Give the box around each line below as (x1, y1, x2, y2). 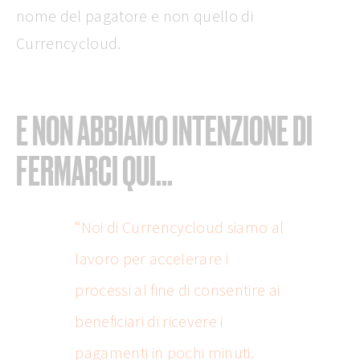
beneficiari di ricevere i (75, 310, 223, 331)
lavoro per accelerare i (75, 247, 229, 268)
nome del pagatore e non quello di (16, 6, 253, 26)
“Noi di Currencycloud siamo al (75, 216, 284, 237)
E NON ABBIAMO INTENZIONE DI (16, 107, 313, 153)
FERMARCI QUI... (16, 147, 177, 194)
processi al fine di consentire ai (75, 279, 280, 300)
